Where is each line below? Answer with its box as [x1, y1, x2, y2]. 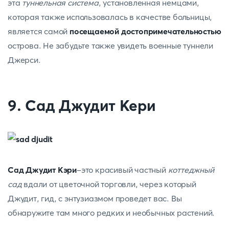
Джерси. [8, 55, 41, 65]
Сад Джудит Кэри [8, 165, 77, 175]
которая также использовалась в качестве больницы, [8, 12, 213, 22]
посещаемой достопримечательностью [70, 26, 221, 36]
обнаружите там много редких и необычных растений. [8, 208, 215, 218]
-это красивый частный [77, 165, 168, 175]
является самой [8, 26, 70, 36]
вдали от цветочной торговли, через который [24, 179, 196, 189]
